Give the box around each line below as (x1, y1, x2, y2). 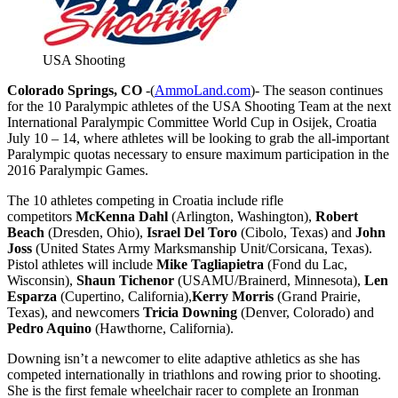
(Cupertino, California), (57, 288, 192, 304)
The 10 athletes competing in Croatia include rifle (7, 192, 283, 208)
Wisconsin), (7, 272, 76, 288)
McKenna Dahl (76, 208, 168, 224)
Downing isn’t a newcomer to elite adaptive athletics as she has (7, 350, 360, 366)
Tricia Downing (143, 304, 241, 320)
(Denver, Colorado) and (241, 304, 374, 320)
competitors (7, 208, 76, 224)
